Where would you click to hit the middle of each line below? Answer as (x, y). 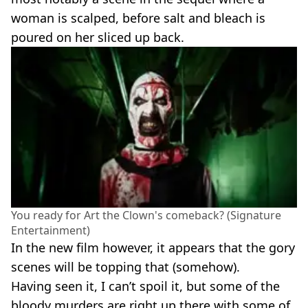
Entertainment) (51, 230)
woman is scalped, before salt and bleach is (138, 18)
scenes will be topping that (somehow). (125, 266)
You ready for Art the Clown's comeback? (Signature (146, 215)
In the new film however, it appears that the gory (153, 247)
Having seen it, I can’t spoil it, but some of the (145, 286)
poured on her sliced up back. (98, 37)
